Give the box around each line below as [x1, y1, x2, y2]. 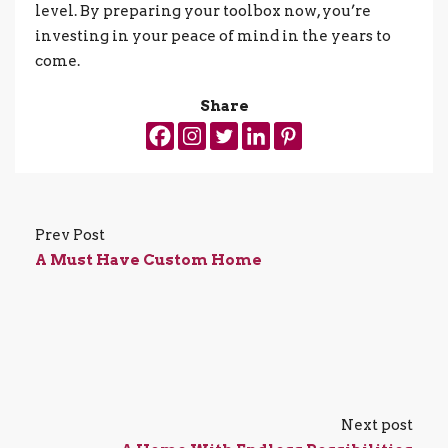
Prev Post [35, 225, 105, 244]
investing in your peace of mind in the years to [35, 26, 391, 45]
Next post [341, 415, 413, 434]
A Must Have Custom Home [35, 250, 262, 269]
